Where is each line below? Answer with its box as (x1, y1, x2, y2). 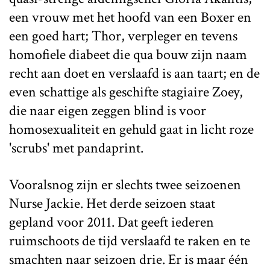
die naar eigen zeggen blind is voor (9, 101, 206, 120)
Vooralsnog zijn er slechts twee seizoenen (9, 175, 241, 194)
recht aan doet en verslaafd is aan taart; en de (9, 63, 260, 83)
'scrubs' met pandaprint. (9, 138, 143, 157)
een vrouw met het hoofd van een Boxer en (9, 7, 251, 27)
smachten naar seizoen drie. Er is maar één (9, 250, 248, 269)
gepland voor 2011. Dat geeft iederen (9, 212, 214, 231)
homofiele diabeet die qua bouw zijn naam (9, 45, 247, 64)
